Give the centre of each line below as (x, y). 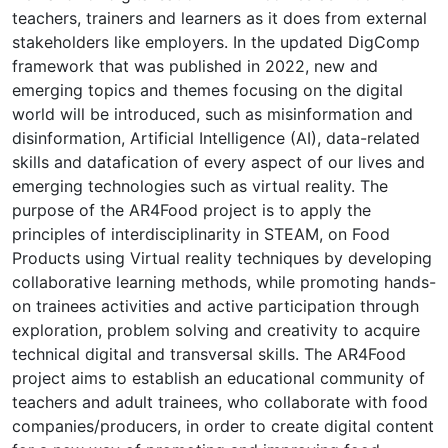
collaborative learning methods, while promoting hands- (224, 281)
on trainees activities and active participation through (215, 305)
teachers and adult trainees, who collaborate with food (220, 401)
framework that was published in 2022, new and (195, 65)
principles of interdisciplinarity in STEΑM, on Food (201, 233)
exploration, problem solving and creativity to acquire (216, 329)
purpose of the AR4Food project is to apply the (191, 209)
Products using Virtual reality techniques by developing (222, 257)
